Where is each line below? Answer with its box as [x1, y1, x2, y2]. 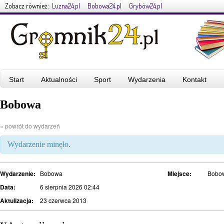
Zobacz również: [5, 1, 49, 10]
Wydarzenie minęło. [7, 139, 70, 148]
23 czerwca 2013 [40, 195, 86, 204]
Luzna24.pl [52, 1, 80, 10]
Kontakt [182, 75, 206, 83]
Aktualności [41, 75, 77, 83]
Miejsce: [167, 168, 191, 178]
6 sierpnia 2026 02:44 [40, 182, 99, 191]
